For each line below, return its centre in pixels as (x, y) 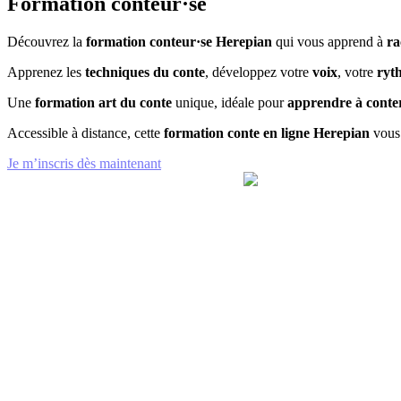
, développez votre (259, 73)
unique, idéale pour (230, 103)
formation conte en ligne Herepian (267, 133)
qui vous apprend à (329, 42)
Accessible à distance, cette (85, 133)
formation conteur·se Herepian (179, 42)
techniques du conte (145, 73)
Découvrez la (47, 42)
